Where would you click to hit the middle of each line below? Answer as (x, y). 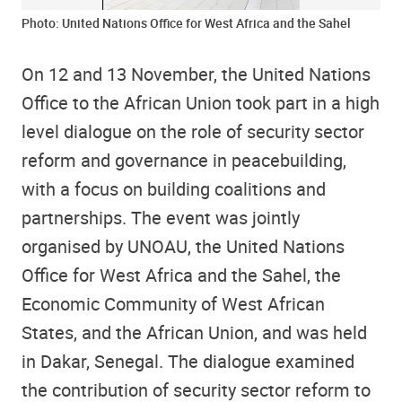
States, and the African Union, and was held (194, 332)
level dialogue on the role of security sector (193, 131)
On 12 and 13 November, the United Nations (196, 74)
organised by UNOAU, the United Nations (183, 246)
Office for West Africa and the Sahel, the (181, 275)
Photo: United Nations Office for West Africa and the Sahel (186, 22)
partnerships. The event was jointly (161, 217)
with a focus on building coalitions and (174, 188)
